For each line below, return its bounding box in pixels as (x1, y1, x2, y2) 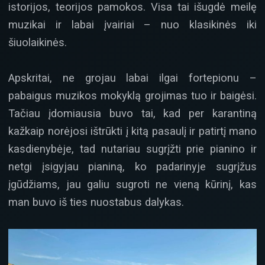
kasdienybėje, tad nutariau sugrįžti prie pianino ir (8, 143, 257, 156)
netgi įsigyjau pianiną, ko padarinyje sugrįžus (8, 160, 257, 173)
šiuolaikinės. (8, 35, 67, 49)
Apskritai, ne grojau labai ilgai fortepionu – (8, 72, 257, 85)
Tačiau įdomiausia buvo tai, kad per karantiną (8, 107, 257, 120)
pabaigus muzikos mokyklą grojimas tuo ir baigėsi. (8, 89, 257, 102)
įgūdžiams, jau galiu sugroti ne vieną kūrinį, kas (8, 178, 257, 191)
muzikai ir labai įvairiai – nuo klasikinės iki (8, 18, 257, 31)
